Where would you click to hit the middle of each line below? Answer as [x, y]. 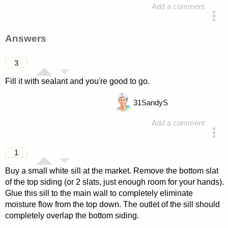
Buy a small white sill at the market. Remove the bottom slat [111, 170]
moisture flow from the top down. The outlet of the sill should [112, 204]
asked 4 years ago [154, 27]
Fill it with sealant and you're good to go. [77, 81]
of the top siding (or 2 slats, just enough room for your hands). [114, 182]
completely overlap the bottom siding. [72, 215]
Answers [25, 38]
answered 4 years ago [148, 144]
